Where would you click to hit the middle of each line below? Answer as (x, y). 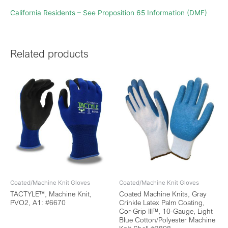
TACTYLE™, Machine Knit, (51, 194)
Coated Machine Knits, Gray (163, 194)
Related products (49, 54)
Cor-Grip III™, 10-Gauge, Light (166, 211)
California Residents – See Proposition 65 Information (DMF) (109, 13)
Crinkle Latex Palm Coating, (162, 202)
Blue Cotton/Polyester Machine (167, 220)
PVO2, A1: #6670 (38, 202)
